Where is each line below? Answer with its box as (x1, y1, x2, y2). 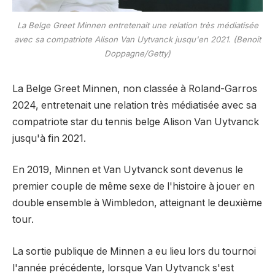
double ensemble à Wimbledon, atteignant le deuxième (12, 197, 262, 209)
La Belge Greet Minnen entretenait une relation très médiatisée (17, 20, 258, 31)
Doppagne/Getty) (104, 48, 171, 59)
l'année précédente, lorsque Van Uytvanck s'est (12, 261, 234, 274)
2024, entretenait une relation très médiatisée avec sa (12, 99, 257, 111)
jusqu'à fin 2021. (12, 132, 86, 144)
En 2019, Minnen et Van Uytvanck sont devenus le (12, 164, 243, 176)
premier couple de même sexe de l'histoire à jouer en (12, 180, 255, 193)
